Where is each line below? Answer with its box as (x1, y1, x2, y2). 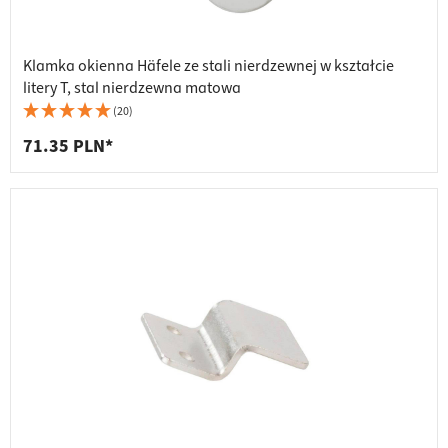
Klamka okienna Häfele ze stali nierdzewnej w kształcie (23, 55, 394, 78)
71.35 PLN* (23, 134, 113, 160)
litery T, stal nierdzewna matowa (23, 77, 241, 100)
